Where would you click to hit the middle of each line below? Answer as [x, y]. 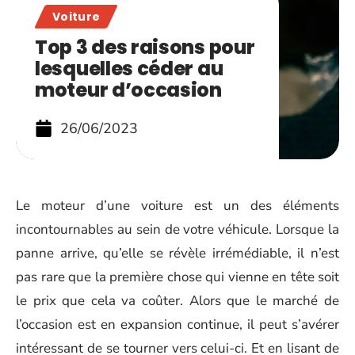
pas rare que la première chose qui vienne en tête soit [177, 277]
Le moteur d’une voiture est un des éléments [177, 206]
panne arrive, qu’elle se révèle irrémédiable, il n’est [177, 253]
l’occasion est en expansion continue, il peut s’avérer [177, 324]
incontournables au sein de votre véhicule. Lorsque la [177, 229]
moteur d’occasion [128, 90]
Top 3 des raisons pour [145, 47]
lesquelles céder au [129, 69]
